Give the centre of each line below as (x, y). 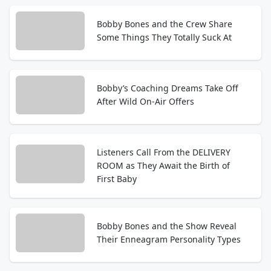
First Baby (117, 179)
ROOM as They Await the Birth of (163, 165)
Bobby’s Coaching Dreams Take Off (168, 88)
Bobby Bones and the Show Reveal (167, 226)
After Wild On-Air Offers (145, 101)
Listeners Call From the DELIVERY (164, 152)
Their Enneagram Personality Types (169, 239)
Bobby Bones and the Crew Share (165, 24)
